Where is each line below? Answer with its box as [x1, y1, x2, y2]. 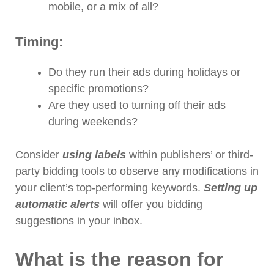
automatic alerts [15, 198, 100, 211]
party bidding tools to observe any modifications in [15, 165, 259, 178]
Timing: [15, 34, 63, 50]
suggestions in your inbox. [15, 215, 143, 228]
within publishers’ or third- [126, 149, 253, 161]
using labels [62, 149, 126, 161]
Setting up [204, 182, 257, 194]
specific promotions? [48, 83, 149, 95]
